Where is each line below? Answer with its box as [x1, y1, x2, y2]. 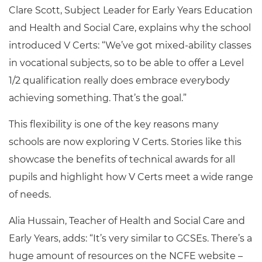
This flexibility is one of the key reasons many [9, 119, 219, 130]
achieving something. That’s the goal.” [9, 92, 187, 104]
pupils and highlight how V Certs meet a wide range [9, 171, 253, 182]
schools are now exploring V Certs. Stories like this [9, 136, 242, 147]
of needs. [9, 189, 51, 200]
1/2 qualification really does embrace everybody [9, 75, 230, 86]
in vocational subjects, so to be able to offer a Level [9, 57, 244, 68]
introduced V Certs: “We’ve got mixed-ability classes [9, 40, 251, 51]
